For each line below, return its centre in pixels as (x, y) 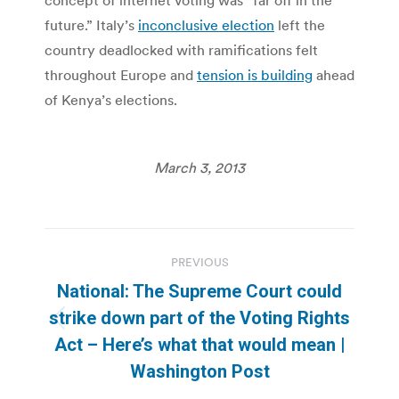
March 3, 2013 (199, 167)
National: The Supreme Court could (199, 291)
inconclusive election (206, 24)
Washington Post (199, 371)
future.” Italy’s (91, 24)
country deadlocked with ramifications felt (181, 49)
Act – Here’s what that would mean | (199, 344)
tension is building (255, 74)
